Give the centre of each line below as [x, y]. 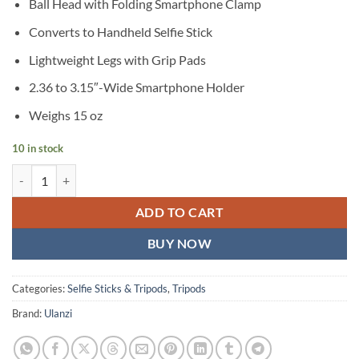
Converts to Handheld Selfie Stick [120, 32]
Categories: [40, 289]
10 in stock [38, 148]
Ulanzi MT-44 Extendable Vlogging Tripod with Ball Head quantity [175, 173]
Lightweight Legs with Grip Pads [117, 59]
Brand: [28, 314]
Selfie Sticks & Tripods [117, 289]
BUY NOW [179, 243]
